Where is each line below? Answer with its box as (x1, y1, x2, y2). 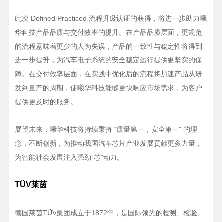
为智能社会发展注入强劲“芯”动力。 (14, 153, 124, 162)
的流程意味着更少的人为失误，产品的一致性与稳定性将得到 (14, 42, 202, 51)
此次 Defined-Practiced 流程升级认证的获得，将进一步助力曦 (14, 14, 207, 23)
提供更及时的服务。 (14, 98, 77, 106)
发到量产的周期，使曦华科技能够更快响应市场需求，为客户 (14, 84, 202, 92)
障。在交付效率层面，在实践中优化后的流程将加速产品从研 (14, 70, 202, 78)
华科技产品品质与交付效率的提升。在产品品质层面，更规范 (14, 28, 202, 37)
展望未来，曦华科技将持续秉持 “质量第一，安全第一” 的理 (14, 125, 197, 134)
